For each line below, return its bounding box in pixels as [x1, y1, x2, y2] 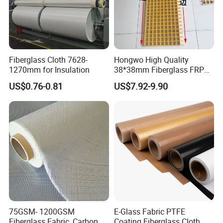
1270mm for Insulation [9, 64, 90, 75]
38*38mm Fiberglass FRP [113, 64, 204, 75]
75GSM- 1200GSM [9, 206, 75, 218]
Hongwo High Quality [113, 54, 189, 65]
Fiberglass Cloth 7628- [9, 54, 88, 65]
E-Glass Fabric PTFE [113, 206, 185, 218]
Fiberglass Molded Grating [113, 74, 207, 85]
